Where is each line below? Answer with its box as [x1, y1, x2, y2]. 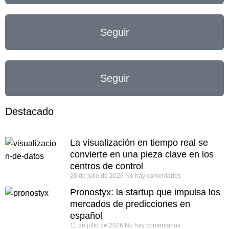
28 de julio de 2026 [70, 172, 125, 179]
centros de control [70, 161, 143, 171]
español [70, 211, 102, 221]
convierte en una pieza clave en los [70, 149, 214, 159]
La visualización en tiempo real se [70, 138, 208, 148]
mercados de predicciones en [70, 199, 190, 209]
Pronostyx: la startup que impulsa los [70, 187, 220, 197]
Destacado [5, 106, 54, 117]
